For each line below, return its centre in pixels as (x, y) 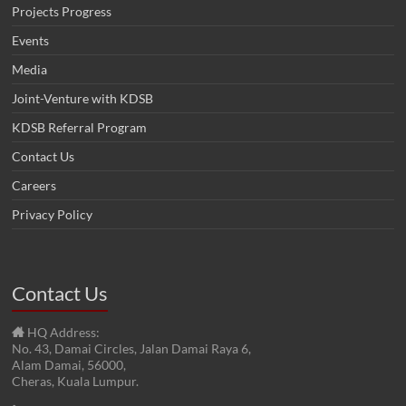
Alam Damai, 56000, (69, 365)
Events (31, 41)
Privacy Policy (53, 215)
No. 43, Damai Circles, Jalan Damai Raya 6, (132, 349)
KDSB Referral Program (80, 128)
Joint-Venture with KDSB (83, 99)
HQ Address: (63, 333)
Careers (34, 186)
